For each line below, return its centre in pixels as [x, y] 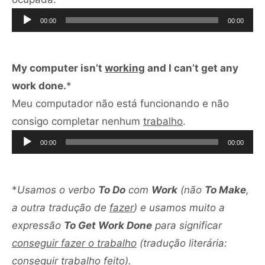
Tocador [205, 120]
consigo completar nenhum [77, 121]
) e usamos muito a [179, 207]
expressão [38, 225]
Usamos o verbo [58, 190]
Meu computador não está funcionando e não [120, 103]
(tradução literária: [182, 243]
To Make [225, 190]
